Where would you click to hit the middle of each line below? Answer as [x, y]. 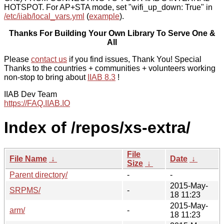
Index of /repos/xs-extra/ [97, 128]
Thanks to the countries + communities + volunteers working [110, 68]
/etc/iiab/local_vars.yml [44, 16]
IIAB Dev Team [30, 94]
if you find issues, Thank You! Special [134, 59]
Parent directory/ [38, 174]
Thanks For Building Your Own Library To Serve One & [112, 33]
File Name [28, 158]
